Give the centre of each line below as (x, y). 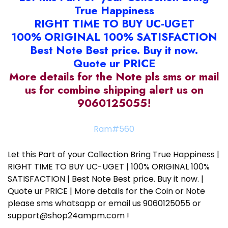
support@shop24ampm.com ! (68, 216)
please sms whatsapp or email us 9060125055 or (104, 204)
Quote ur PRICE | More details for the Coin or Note (106, 191)
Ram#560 (114, 129)
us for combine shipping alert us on (114, 90)
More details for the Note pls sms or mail (114, 77)
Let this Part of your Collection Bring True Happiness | (113, 155)
